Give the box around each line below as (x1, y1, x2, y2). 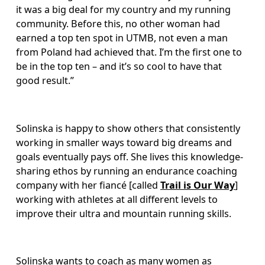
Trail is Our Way (160, 178, 235, 192)
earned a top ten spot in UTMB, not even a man (16, 31, 231, 45)
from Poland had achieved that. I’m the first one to (16, 46, 245, 59)
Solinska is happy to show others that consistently (16, 121, 243, 135)
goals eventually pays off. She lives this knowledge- (16, 150, 244, 163)
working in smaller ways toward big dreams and (16, 135, 235, 149)
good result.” (16, 74, 77, 88)
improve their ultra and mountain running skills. (16, 206, 234, 220)
